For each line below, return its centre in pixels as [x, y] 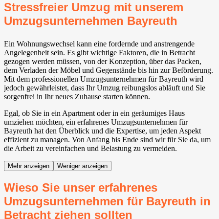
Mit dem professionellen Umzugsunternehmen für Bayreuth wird [104, 79]
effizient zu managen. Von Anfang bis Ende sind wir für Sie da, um [107, 140]
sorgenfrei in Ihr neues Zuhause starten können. [77, 97]
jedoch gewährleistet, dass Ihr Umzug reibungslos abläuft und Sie [105, 88]
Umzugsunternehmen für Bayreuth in [107, 201]
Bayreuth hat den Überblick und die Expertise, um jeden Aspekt [102, 131]
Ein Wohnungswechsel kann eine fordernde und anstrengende [99, 44]
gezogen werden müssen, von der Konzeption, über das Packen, [103, 62]
